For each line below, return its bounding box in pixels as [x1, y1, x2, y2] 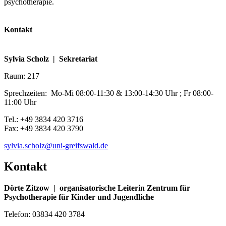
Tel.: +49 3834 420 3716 [4, 115, 83, 124]
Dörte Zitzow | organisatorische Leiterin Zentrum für [4, 184, 190, 193]
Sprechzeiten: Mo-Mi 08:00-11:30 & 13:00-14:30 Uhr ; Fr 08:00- [4, 88, 213, 97]
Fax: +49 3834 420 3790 [4, 124, 83, 133]
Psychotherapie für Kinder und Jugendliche [4, 193, 154, 202]
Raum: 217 [4, 71, 39, 80]
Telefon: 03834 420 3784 [4, 210, 85, 219]
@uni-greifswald [45, 141, 98, 150]
